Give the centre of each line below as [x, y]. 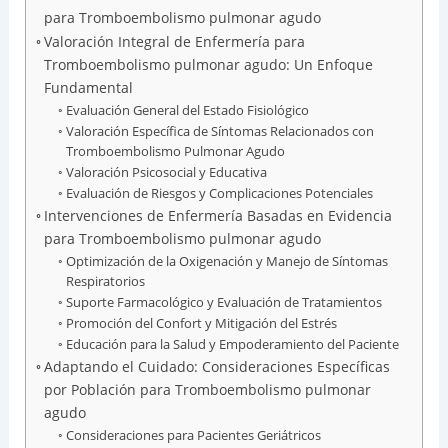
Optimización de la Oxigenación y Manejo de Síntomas [227, 260]
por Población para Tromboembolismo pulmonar [207, 389]
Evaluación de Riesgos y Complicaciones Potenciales [220, 192]
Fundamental [88, 87]
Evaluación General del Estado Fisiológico [188, 109]
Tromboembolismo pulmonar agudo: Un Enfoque [208, 64]
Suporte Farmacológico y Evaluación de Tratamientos [224, 301]
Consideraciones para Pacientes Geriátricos [194, 434]
